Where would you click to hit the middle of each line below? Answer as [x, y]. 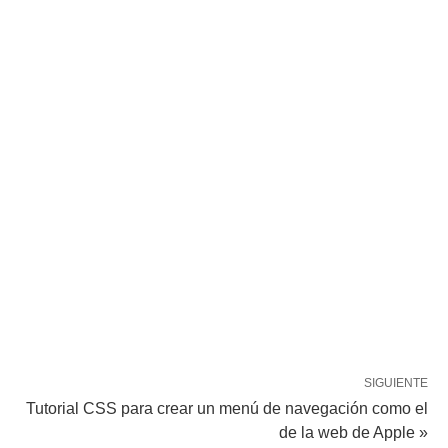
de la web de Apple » [353, 432]
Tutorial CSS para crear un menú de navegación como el [227, 408]
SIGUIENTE [396, 382]
